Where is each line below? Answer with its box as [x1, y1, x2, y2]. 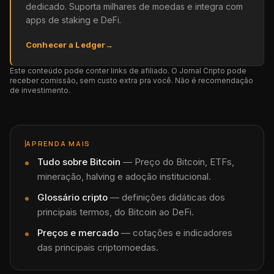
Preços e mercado [37, 227, 119, 239]
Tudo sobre [37, 156, 90, 168]
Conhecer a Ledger [26, 40, 106, 50]
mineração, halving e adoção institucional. [37, 171, 211, 182]
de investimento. [10, 86, 70, 95]
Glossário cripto [37, 191, 108, 203]
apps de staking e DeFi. [26, 15, 121, 25]
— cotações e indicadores [119, 227, 232, 239]
